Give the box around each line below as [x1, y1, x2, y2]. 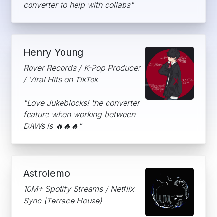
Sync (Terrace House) [23, 196, 102, 205]
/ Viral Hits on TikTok [23, 75, 98, 84]
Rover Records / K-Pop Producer [23, 63, 140, 73]
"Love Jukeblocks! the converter [23, 98, 139, 108]
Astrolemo [23, 168, 70, 179]
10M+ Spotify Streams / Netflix [23, 184, 134, 194]
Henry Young [23, 46, 83, 58]
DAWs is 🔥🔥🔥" [23, 121, 82, 131]
